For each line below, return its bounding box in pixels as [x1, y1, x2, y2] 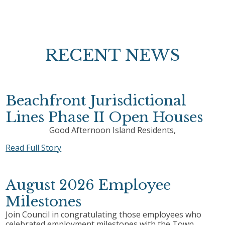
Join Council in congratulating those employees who [6, 209, 202, 220]
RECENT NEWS [45, 45, 180, 66]
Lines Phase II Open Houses [6, 108, 203, 127]
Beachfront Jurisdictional [6, 92, 187, 110]
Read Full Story [6, 142, 62, 154]
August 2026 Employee [6, 176, 171, 194]
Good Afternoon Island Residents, [49, 125, 176, 136]
